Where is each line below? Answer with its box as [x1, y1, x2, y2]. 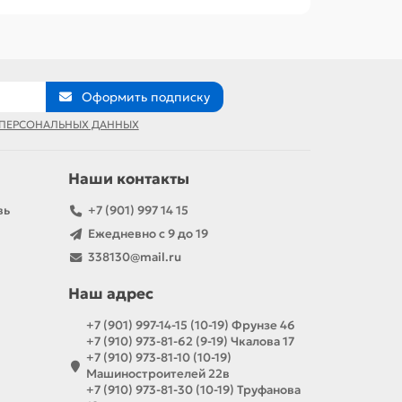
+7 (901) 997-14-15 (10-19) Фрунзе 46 [86, 318, 295, 334]
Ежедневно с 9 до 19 [87, 226, 208, 242]
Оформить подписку [82, 89, 211, 106]
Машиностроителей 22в [86, 366, 230, 382]
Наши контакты [68, 170, 189, 189]
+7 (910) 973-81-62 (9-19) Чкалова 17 [86, 334, 294, 350]
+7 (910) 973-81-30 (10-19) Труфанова [86, 382, 301, 398]
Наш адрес [68, 284, 153, 304]
